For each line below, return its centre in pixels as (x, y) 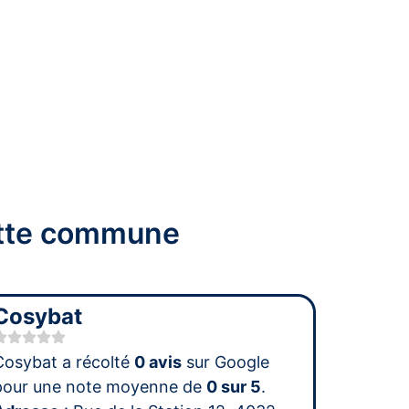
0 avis (158, 362)
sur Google (226, 362)
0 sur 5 (234, 386)
